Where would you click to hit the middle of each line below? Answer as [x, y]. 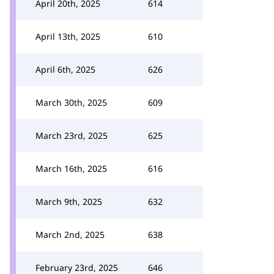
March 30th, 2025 [71, 102]
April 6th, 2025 [65, 69]
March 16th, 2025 [71, 168]
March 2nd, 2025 [70, 235]
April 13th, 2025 [68, 36]
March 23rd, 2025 [72, 135]
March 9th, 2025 [69, 202]
